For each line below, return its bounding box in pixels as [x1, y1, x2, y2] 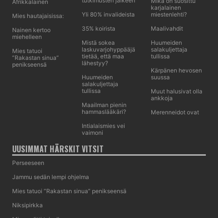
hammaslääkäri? [81, 108, 126, 115]
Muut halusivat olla [151, 88, 203, 95]
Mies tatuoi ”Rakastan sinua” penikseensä [12, 187, 127, 195]
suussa [151, 73, 170, 81]
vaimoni [81, 129, 103, 136]
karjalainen [151, 4, 182, 11]
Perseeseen [12, 159, 44, 166]
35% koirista [81, 25, 115, 32]
